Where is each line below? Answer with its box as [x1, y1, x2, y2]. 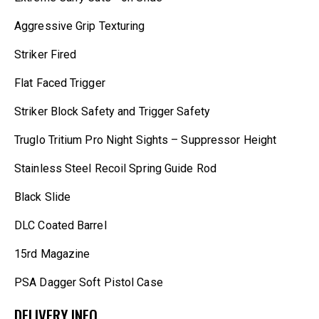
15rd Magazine [14, 246, 90, 261]
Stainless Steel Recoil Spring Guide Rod [14, 161, 216, 175]
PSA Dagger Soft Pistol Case [14, 275, 163, 289]
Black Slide [14, 189, 71, 204]
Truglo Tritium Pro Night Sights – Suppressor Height [14, 132, 277, 147]
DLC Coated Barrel [14, 218, 107, 232]
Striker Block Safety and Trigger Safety [14, 104, 210, 118]
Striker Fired [14, 47, 77, 61]
